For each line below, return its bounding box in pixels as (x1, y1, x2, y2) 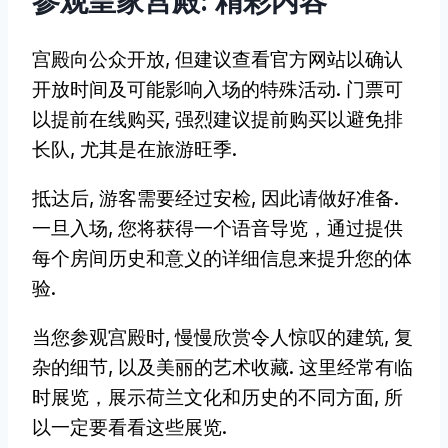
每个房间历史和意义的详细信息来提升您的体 (32, 246, 412, 270)
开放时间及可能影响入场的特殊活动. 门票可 (32, 77, 403, 101)
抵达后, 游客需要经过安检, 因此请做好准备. (32, 186, 399, 210)
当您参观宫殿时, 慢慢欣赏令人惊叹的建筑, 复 (32, 325, 413, 349)
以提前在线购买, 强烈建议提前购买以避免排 (32, 107, 403, 131)
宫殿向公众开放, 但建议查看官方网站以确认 (32, 47, 403, 71)
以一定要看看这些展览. (32, 415, 227, 439)
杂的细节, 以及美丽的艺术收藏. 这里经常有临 (32, 355, 413, 379)
